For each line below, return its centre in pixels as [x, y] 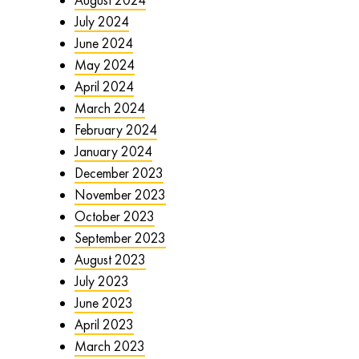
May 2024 [104, 65]
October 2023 [114, 216]
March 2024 [109, 108]
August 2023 [110, 259]
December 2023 [119, 173]
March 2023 [109, 346]
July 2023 [101, 281]
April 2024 [104, 86]
